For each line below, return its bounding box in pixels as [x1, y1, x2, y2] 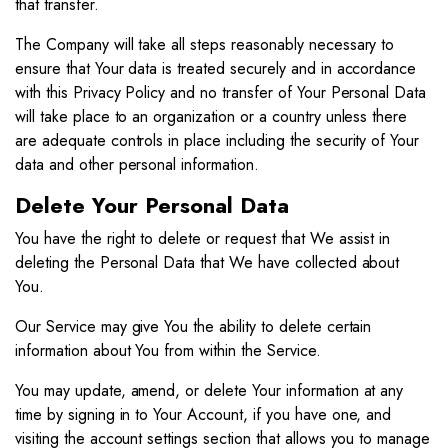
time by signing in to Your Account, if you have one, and [15, 403, 392, 426]
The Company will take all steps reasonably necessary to [15, 33, 395, 56]
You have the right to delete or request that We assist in [15, 227, 391, 250]
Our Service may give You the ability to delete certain [15, 315, 372, 338]
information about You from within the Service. [15, 339, 321, 362]
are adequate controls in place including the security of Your [15, 129, 420, 152]
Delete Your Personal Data [15, 190, 289, 221]
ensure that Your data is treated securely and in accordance [15, 57, 417, 80]
